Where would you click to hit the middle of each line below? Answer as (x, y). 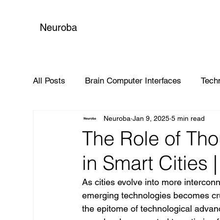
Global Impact (78, 120)
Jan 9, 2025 (151, 118)
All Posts (49, 80)
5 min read (188, 118)
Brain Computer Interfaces (133, 80)
